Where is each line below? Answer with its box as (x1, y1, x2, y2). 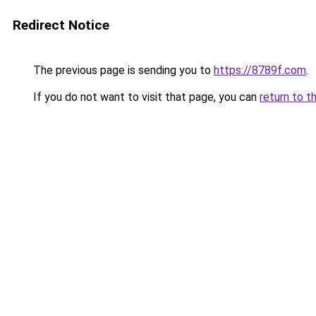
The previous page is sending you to (30, 63, 214, 77)
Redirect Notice (13, 17, 109, 33)
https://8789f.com (214, 63, 306, 77)
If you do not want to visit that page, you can (30, 90, 260, 104)
